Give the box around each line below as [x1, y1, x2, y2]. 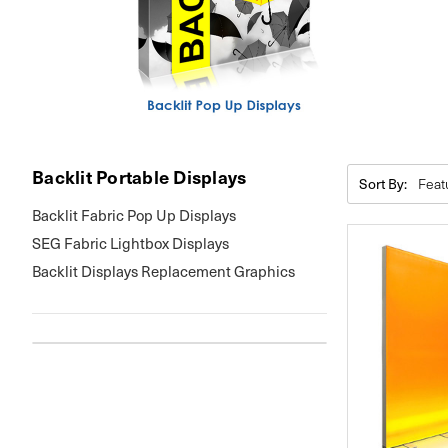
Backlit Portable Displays [32, 164, 247, 189]
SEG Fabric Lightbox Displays [32, 231, 229, 254]
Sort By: [358, 173, 407, 194]
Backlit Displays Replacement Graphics [32, 259, 295, 282]
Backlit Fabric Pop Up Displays [32, 203, 236, 226]
